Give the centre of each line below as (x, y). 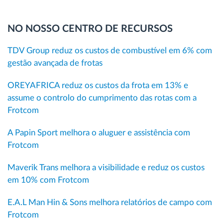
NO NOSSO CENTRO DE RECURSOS (90, 29)
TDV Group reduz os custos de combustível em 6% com (110, 51)
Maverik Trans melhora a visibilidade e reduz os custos (106, 168)
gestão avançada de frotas (55, 63)
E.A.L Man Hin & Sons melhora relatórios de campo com (110, 203)
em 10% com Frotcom (48, 180)
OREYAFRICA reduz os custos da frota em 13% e (98, 86)
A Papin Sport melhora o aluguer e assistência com (99, 133)
